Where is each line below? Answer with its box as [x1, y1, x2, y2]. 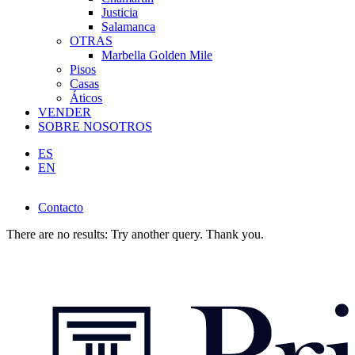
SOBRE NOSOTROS [38, 120, 152, 133]
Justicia [101, 6, 138, 19]
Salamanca [101, 20, 155, 33]
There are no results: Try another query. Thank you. [6, 227, 264, 241]
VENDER [38, 105, 91, 119]
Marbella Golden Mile [101, 48, 212, 62]
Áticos [70, 91, 102, 105]
